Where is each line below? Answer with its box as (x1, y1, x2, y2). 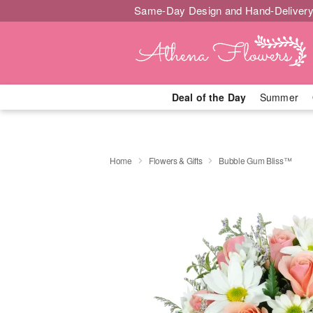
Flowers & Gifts (148, 154, 203, 166)
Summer (260, 90, 298, 104)
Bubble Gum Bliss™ (219, 154, 292, 166)
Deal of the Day (171, 90, 246, 104)
